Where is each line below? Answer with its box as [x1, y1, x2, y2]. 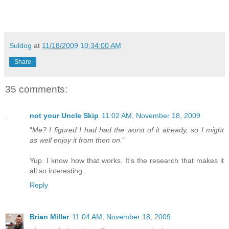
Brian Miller [30, 213, 69, 221]
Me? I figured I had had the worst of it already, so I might [32, 126, 224, 134]
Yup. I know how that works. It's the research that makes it [30, 156, 224, 165]
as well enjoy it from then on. [30, 136, 122, 145]
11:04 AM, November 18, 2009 [72, 213, 171, 221]
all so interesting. [30, 167, 84, 175]
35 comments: [5, 83, 67, 95]
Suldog [9, 41, 32, 50]
